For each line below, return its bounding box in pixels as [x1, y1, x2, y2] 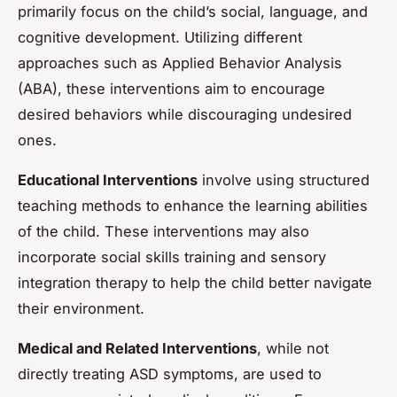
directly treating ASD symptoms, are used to [18, 364, 322, 383]
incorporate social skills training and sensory [18, 247, 326, 266]
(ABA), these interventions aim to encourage [18, 79, 325, 97]
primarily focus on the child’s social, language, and [18, 2, 368, 20]
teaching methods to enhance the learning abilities [18, 196, 368, 214]
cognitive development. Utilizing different [18, 27, 302, 46]
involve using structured [198, 170, 370, 189]
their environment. [18, 299, 144, 317]
